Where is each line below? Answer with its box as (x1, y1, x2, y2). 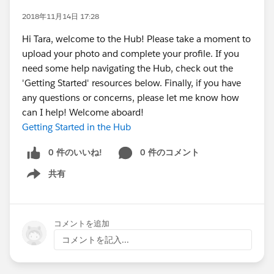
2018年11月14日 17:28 (22, 11, 99, 21)
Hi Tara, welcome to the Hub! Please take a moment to (22, 33, 251, 45)
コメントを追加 (54, 218, 109, 229)
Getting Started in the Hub (22, 121, 131, 133)
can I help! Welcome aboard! (22, 106, 144, 118)
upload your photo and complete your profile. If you (22, 48, 239, 59)
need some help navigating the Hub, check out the (22, 62, 233, 74)
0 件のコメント (140, 147, 199, 158)
